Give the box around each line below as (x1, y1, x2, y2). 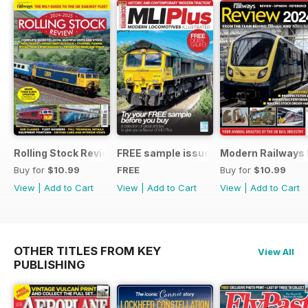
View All (258, 245, 294, 257)
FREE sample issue (117, 146, 210, 159)
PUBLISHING (14, 257, 85, 272)
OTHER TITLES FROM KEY (14, 243, 161, 258)
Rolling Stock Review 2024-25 (14, 146, 162, 159)
